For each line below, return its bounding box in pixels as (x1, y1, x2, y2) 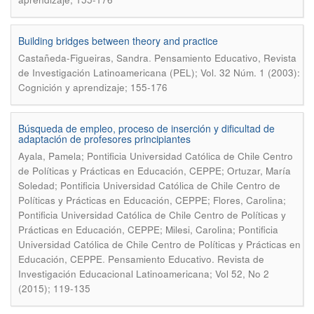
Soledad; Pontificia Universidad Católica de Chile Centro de (18, 179, 280, 192)
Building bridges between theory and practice (18, 34, 218, 48)
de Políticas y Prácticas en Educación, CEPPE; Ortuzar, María (18, 164, 291, 177)
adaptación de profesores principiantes (18, 132, 191, 146)
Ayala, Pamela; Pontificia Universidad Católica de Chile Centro (18, 149, 293, 163)
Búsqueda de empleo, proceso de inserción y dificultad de (18, 121, 275, 135)
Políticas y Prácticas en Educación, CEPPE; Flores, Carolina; (18, 193, 286, 207)
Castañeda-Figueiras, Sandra (18, 51, 149, 64)
